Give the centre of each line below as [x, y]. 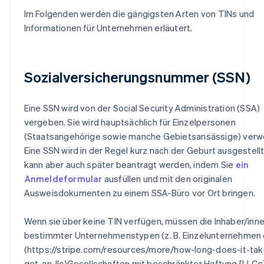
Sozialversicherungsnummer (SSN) [137, 77]
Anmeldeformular [63, 178]
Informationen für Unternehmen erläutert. [108, 27]
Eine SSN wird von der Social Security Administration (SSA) [142, 108]
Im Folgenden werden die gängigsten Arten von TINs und [139, 13]
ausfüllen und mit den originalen [167, 178]
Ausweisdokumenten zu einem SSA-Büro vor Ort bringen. [139, 192]
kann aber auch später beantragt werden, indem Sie [130, 164]
